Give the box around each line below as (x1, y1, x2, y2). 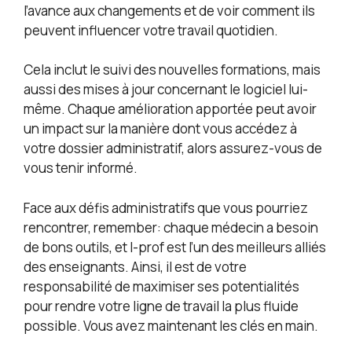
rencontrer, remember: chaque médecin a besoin (24, 218, 318, 236)
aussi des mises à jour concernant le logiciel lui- (24, 80, 308, 99)
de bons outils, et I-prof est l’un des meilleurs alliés (24, 237, 326, 256)
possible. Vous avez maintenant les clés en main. (24, 316, 318, 335)
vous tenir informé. (24, 159, 137, 178)
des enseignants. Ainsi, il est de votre (24, 257, 247, 276)
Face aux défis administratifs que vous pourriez (24, 198, 308, 217)
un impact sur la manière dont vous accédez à (24, 119, 297, 138)
